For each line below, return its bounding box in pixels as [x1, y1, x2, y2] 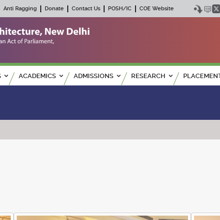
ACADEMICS [19, 72, 56, 80]
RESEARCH [131, 72, 165, 80]
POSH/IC [108, 5, 132, 12]
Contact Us [72, 5, 100, 12]
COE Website [139, 5, 174, 12]
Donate [45, 5, 64, 12]
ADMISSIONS [74, 72, 113, 80]
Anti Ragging [3, 5, 37, 12]
